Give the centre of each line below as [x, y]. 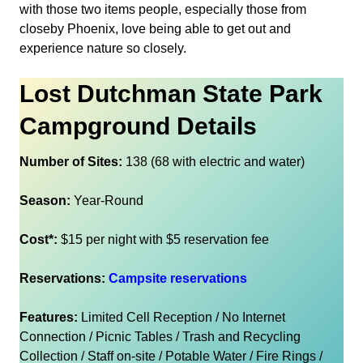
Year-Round [107, 200]
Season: [45, 200]
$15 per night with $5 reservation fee [163, 239]
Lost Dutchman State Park [171, 93]
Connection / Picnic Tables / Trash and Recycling [160, 336]
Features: [48, 317]
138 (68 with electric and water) [215, 161]
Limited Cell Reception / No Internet [181, 317]
